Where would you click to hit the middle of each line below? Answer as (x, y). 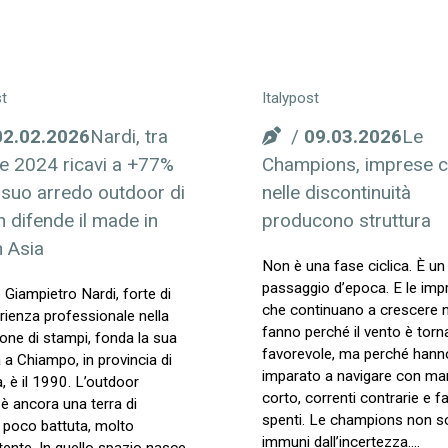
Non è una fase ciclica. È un (353, 266)
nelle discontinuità (336, 193)
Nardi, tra (128, 137)
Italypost (290, 97)
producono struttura (346, 221)
